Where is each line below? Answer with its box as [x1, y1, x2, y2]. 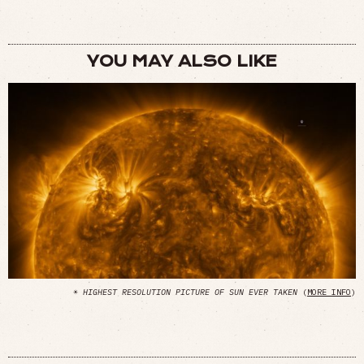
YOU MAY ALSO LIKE [87, 51, 277, 71]
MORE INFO [307, 287, 351, 298]
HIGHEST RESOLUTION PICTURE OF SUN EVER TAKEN [78, 287, 302, 298]
